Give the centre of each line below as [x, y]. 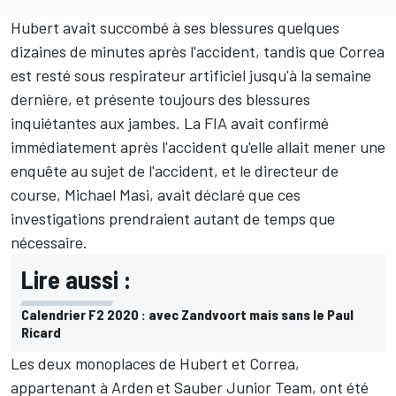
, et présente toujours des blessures [189, 99]
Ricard [41, 332]
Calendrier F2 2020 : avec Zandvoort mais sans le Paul [187, 315]
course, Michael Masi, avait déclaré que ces [156, 195]
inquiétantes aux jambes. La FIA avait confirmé [170, 123]
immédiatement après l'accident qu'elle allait [162, 147]
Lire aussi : [76, 280]
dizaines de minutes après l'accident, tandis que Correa [198, 52]
